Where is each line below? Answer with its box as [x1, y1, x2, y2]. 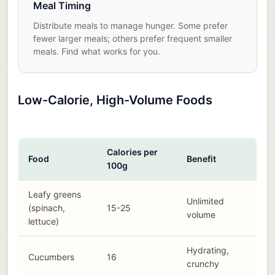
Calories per [107, 147, 158, 158]
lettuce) [28, 216, 59, 227]
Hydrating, [187, 245, 229, 256]
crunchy [187, 258, 219, 269]
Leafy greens [28, 189, 81, 200]
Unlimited [187, 196, 224, 207]
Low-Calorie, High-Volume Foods [18, 93, 212, 108]
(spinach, [28, 203, 65, 214]
